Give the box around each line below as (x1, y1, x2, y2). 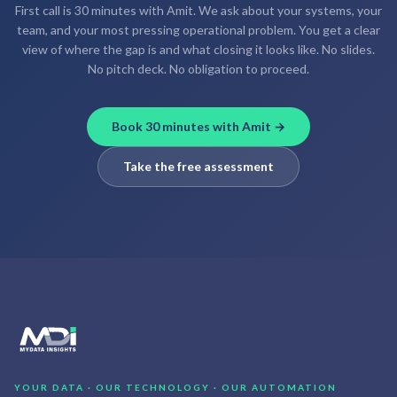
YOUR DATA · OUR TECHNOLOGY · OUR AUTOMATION (14, 382, 337, 393)
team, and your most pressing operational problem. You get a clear (17, 22, 380, 37)
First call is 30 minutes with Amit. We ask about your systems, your (15, 3, 382, 18)
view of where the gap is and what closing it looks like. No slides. (22, 42, 375, 57)
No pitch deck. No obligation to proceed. (88, 61, 309, 76)
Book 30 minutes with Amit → (112, 119, 285, 134)
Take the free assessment (123, 159, 274, 174)
